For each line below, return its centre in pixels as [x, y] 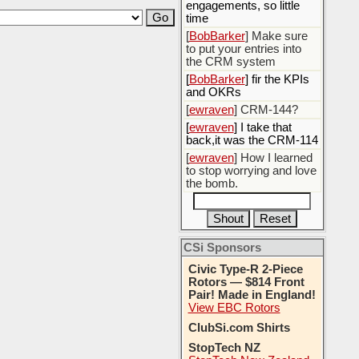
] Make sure [276, 36]
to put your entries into [243, 49]
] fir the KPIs [277, 79]
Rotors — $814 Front [246, 282]
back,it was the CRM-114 [252, 140]
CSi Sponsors [222, 248]
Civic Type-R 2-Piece [245, 269]
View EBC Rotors [234, 308]
